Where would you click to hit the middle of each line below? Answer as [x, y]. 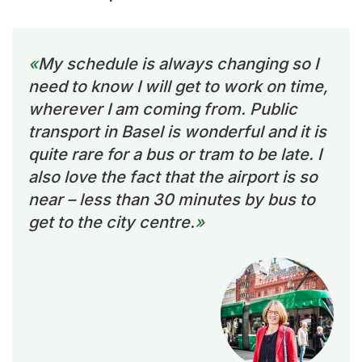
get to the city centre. [112, 222]
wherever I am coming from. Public [163, 109]
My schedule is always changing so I [178, 63]
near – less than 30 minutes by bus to [172, 199]
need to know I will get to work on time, [178, 86]
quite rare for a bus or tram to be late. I [175, 154]
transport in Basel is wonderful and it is [177, 131]
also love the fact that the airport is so [173, 177]
